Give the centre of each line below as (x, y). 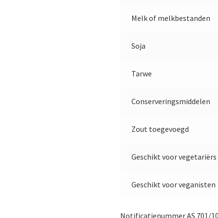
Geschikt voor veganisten (173, 185)
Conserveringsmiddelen (171, 101)
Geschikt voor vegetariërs (174, 157)
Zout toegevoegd (160, 129)
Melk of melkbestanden (171, 18)
